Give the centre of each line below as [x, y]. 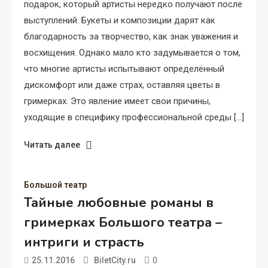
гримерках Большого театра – [123, 222]
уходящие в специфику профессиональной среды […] [134, 117]
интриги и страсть [84, 242]
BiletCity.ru [115, 260]
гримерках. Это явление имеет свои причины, [117, 101]
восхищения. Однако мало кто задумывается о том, [132, 52]
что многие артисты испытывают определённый [124, 68]
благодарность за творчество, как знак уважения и [131, 36]
